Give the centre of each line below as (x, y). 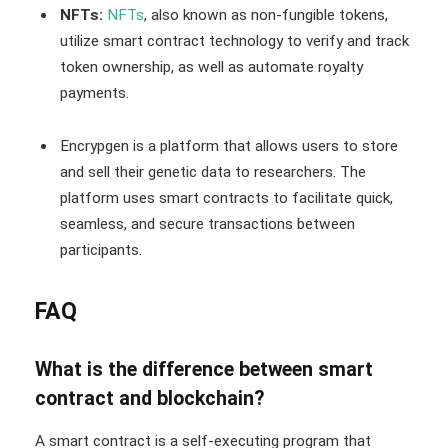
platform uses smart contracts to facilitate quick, (226, 198)
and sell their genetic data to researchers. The (213, 172)
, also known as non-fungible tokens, (266, 14)
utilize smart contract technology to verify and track (234, 40)
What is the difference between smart (204, 370)
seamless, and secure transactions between (207, 224)
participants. (103, 250)
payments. (98, 92)
